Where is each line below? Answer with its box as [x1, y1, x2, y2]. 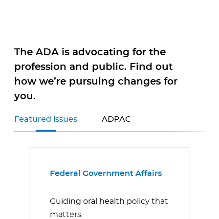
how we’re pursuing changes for [14, 77, 177, 87]
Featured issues [14, 115, 77, 124]
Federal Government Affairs [50, 170, 162, 178]
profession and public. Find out [14, 62, 173, 72]
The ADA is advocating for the [14, 47, 166, 58]
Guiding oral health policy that [50, 197, 168, 206]
